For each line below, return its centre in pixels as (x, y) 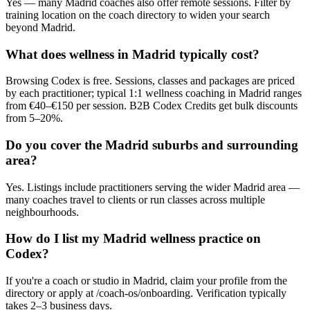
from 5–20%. (34, 118)
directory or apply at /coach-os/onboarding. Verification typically (146, 293)
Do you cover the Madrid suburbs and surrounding (152, 145)
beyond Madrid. (40, 27)
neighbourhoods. (42, 212)
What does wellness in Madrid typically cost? (133, 54)
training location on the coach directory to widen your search (138, 15)
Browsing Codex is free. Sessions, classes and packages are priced (150, 81)
